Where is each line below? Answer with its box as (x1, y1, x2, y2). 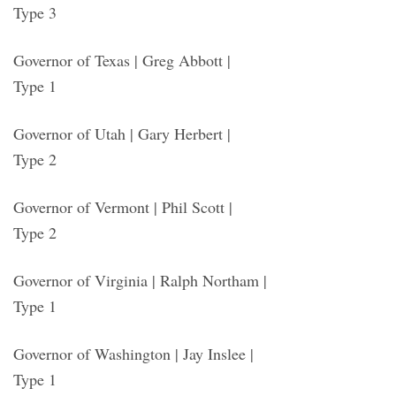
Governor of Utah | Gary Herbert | (13, 122, 231, 144)
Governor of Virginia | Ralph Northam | (13, 269, 267, 291)
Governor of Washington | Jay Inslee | (13, 342, 254, 364)
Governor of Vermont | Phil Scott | (13, 195, 232, 217)
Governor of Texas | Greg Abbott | (13, 49, 231, 71)
